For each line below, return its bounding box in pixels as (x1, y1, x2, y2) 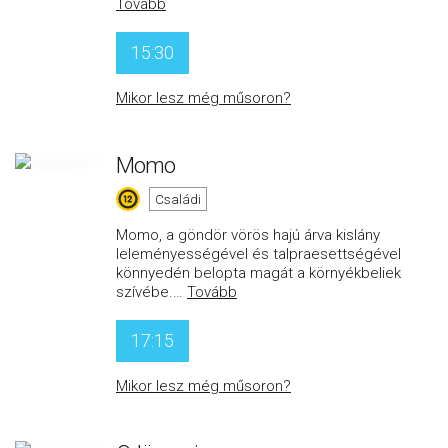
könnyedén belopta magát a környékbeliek (116, 264, 401, 282)
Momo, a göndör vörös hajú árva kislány (116, 226, 380, 244)
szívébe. (116, 283, 173, 301)
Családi (155, 191, 201, 207)
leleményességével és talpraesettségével (116, 245, 401, 263)
